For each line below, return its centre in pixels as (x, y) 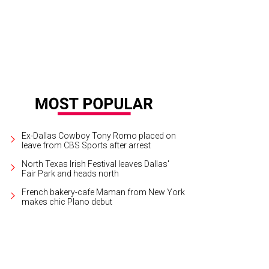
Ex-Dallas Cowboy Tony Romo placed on (99, 135)
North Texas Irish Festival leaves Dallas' (95, 164)
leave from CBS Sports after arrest (86, 145)
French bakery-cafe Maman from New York (103, 192)
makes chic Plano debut (67, 201)
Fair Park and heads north (70, 173)
